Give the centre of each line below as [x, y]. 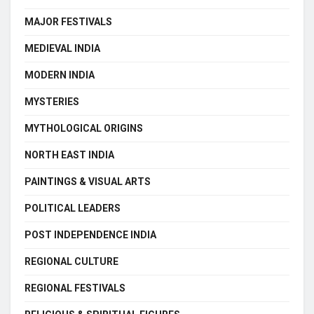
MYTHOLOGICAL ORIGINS [84, 128]
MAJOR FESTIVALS [68, 21]
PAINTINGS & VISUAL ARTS [88, 181]
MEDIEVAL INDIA [62, 48]
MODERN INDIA [60, 75]
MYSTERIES [52, 101]
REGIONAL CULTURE [71, 261]
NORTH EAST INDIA [69, 155]
